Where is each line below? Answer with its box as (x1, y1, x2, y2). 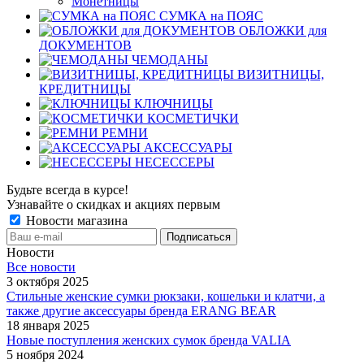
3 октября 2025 (6, 275, 89, 289)
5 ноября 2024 (6, 348, 84, 362)
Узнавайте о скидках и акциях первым (6, 197, 220, 212)
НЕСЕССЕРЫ (135, 155, 214, 170)
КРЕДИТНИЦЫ (39, 82, 131, 97)
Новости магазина (23, 214, 128, 228)
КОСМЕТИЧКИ (147, 111, 239, 126)
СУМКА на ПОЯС (159, 9, 263, 24)
